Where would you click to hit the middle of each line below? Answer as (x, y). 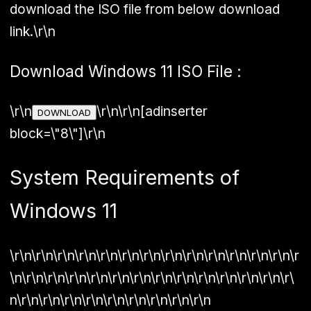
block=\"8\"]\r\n (58, 134)
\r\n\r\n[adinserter (152, 111)
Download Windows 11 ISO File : (126, 71)
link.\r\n (33, 32)
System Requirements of (125, 178)
